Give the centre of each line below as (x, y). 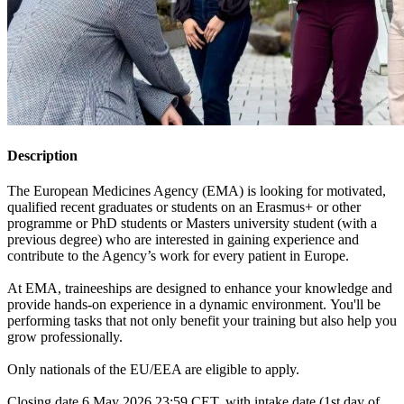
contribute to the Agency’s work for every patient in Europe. (180, 256)
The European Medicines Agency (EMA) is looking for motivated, (197, 191)
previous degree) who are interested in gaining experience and (183, 240)
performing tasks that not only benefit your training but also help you (202, 321)
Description (42, 155)
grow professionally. (67, 337)
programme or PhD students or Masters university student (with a (192, 224)
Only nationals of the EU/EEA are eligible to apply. (155, 370)
